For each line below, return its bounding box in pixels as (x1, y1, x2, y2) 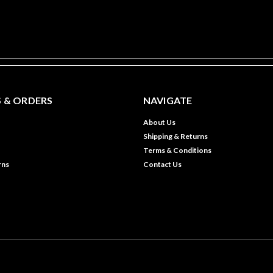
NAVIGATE (143, 94, 193, 106)
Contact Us (143, 159, 182, 169)
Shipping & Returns (143, 131, 208, 141)
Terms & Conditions (143, 145, 211, 155)
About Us (143, 117, 175, 127)
